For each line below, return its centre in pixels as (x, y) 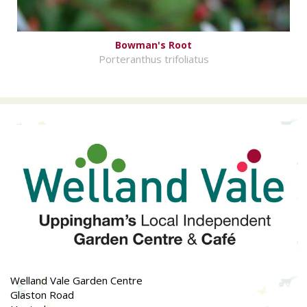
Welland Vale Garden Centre (76, 281)
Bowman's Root (153, 45)
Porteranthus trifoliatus (153, 59)
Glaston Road (42, 295)
